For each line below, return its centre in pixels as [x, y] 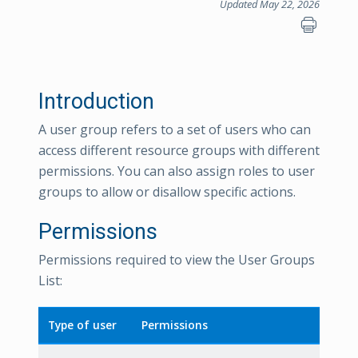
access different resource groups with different [179, 150]
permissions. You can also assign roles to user [177, 171]
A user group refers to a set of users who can [175, 129]
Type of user [82, 325]
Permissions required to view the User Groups [177, 260]
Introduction [96, 101]
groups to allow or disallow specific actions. [167, 192]
